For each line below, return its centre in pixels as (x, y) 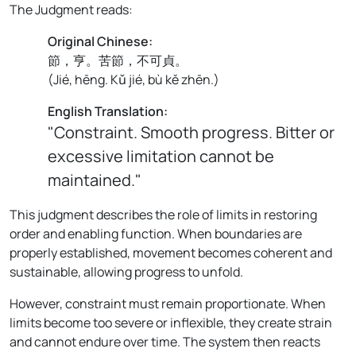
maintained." (95, 180)
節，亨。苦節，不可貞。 (118, 60)
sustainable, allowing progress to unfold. (126, 271)
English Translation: (108, 111)
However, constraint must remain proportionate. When (168, 303)
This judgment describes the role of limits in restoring (163, 214)
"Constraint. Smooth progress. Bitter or (191, 132)
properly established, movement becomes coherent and (171, 252)
